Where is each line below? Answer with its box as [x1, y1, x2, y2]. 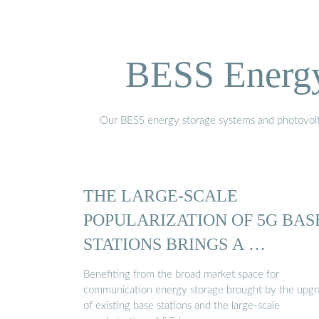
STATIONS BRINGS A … [83, 234, 266, 253]
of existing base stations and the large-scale [83, 300, 280, 312]
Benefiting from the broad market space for [83, 269, 279, 281]
